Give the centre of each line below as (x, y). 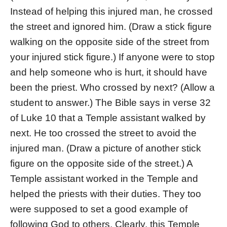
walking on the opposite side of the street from (110, 42)
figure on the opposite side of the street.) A (101, 164)
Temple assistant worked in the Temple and (104, 179)
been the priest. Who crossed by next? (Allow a (112, 88)
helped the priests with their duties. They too (106, 194)
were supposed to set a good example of (99, 209)
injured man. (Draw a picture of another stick (106, 148)
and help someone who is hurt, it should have (109, 72)
